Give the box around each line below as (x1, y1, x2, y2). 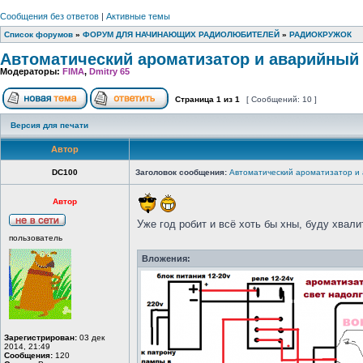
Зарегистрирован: (4, 333, 77, 342)
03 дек (77, 333, 105, 342)
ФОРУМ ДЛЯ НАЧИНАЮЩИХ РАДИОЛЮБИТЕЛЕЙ (83, 30, 280, 39)
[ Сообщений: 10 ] (244, 95, 319, 104)
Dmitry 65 (89, 66, 130, 76)
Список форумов (4, 30, 73, 39)
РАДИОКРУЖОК (289, 30, 352, 39)
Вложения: (142, 254, 190, 263)
